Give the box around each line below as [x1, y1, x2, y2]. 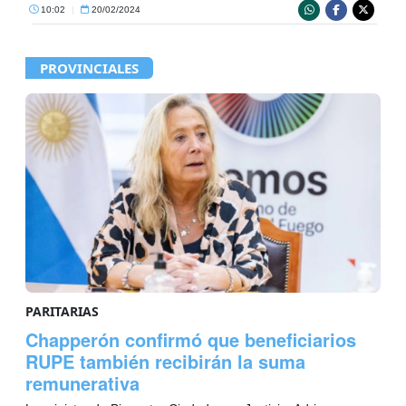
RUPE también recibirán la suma [25, 348, 305, 375]
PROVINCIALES [40, 58, 139, 77]
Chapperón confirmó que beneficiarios [25, 326, 356, 353]
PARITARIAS [25, 303, 99, 321]
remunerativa [25, 370, 140, 397]
